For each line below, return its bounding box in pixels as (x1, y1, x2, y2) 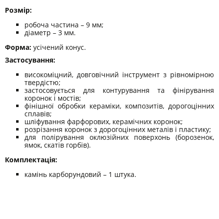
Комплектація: (5, 154, 57, 164)
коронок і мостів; (24, 93, 81, 103)
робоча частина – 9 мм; (24, 20, 104, 29)
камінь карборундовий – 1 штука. (24, 169, 136, 179)
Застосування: (5, 55, 55, 65)
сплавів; (24, 109, 52, 118)
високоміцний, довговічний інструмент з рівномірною (24, 69, 214, 79)
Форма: (5, 42, 31, 52)
